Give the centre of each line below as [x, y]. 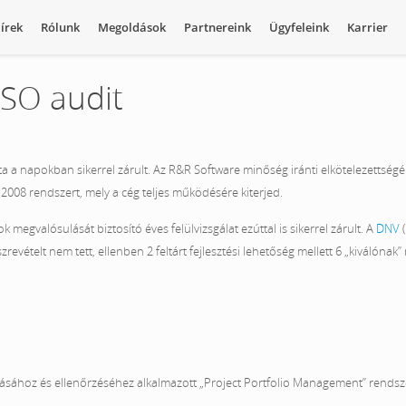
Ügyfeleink [299, 27]
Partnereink [217, 27]
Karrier [367, 27]
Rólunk [60, 27]
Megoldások [131, 27]
